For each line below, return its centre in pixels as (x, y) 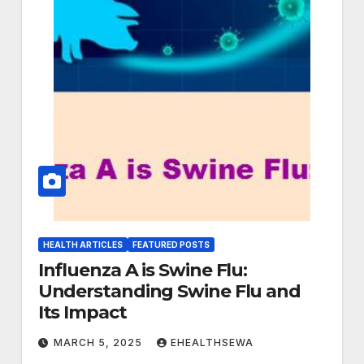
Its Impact (82, 313)
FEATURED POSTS (171, 245)
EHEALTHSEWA (212, 343)
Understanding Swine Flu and (169, 292)
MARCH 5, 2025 (99, 343)
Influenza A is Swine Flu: (143, 271)
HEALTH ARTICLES (82, 245)
